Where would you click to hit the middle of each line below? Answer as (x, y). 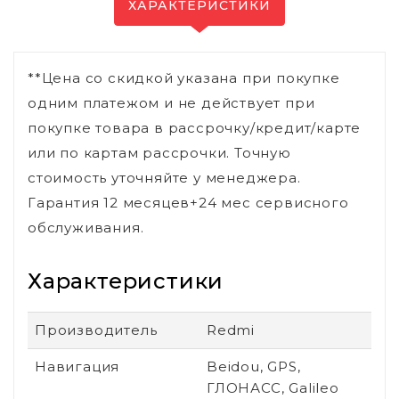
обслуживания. (86, 227)
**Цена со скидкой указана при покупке (184, 77)
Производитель (96, 330)
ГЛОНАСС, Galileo (273, 387)
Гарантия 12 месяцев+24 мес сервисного (188, 202)
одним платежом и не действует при (171, 102)
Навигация (77, 366)
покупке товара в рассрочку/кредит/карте (195, 127)
